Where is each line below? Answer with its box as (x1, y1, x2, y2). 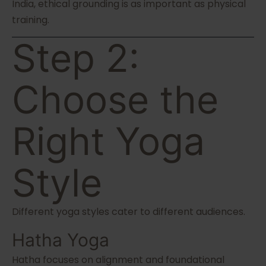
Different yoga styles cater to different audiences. (12, 205, 245, 219)
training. (12, 13, 49, 27)
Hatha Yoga (12, 229, 109, 251)
